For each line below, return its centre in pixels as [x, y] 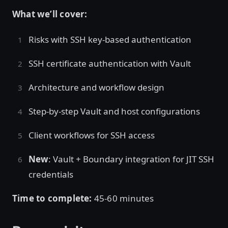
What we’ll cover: [50, 14]
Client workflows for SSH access [93, 135]
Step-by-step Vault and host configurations [115, 111]
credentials [52, 174]
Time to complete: [52, 198]
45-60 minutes [124, 198]
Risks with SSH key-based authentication [111, 39]
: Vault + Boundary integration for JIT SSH [131, 159]
